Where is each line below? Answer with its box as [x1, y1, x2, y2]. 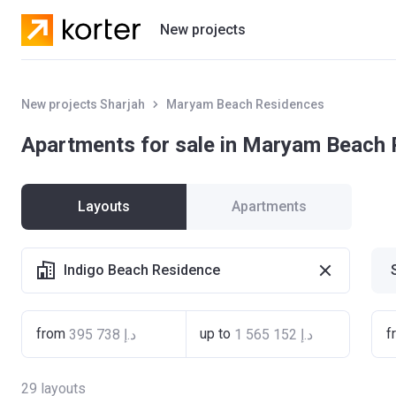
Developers [158, 157, 231, 174]
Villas [158, 122, 193, 139]
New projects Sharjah [21, 97, 145, 111]
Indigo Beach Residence [64, 262, 220, 278]
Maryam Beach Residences [166, 97, 324, 111]
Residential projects [158, 87, 282, 103]
